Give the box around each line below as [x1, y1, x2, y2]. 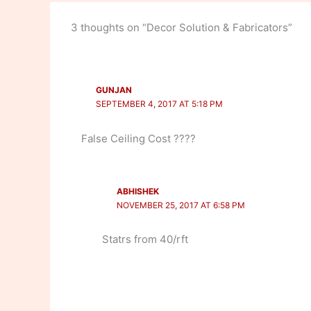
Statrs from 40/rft [102, 233, 188, 246]
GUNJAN [95, 85, 132, 96]
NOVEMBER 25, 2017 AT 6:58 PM [116, 199, 245, 210]
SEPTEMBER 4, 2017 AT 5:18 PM [95, 99, 223, 110]
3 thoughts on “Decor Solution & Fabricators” [71, 20, 292, 34]
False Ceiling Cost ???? [81, 131, 196, 145]
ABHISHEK [116, 185, 159, 196]
